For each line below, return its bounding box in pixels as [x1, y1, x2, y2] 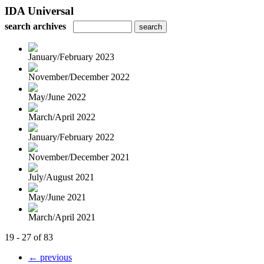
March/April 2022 [28, 112, 95, 122]
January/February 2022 [28, 132, 114, 142]
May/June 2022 [28, 92, 86, 102]
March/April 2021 [28, 212, 95, 222]
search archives [5, 21, 66, 31]
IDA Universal [5, 5, 74, 17]
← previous [28, 252, 72, 262]
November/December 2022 [28, 72, 130, 82]
